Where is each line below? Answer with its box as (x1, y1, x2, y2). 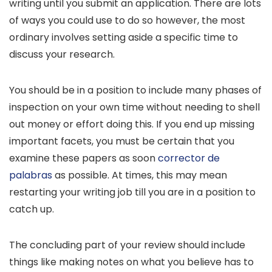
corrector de (158, 151, 220, 166)
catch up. (9, 202, 54, 217)
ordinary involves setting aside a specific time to (9, 30, 238, 45)
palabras (9, 168, 52, 183)
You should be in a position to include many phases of (9, 83, 262, 98)
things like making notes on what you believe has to (9, 255, 254, 270)
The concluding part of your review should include (9, 238, 245, 253)
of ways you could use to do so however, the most (9, 13, 245, 28)
